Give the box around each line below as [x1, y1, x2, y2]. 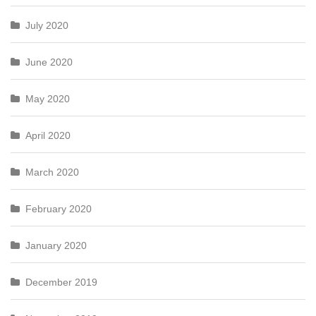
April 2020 [25, 130, 71, 141]
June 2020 [25, 56, 73, 68]
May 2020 [25, 93, 70, 104]
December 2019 [25, 276, 97, 288]
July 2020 [25, 20, 68, 31]
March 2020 [25, 166, 79, 178]
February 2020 [25, 203, 92, 214]
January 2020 [25, 240, 87, 251]
